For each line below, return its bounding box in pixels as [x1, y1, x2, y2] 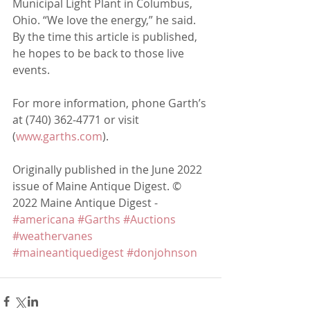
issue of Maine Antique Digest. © [12, 179, 184, 194]
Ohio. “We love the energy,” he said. [12, 12, 199, 28]
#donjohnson [127, 245, 197, 261]
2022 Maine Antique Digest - [12, 195, 161, 211]
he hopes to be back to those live [12, 46, 184, 62]
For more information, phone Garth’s [12, 95, 209, 111]
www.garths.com [16, 129, 102, 145]
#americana [12, 212, 75, 228]
